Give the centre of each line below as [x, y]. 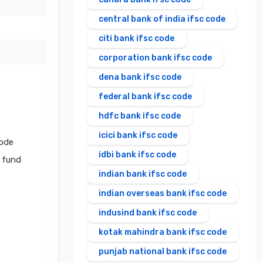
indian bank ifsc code [143, 174]
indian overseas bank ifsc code [163, 194]
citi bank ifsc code [136, 39]
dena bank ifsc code [140, 77]
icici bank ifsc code [138, 136]
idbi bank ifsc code [137, 155]
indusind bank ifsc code [148, 213]
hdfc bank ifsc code [140, 116]
